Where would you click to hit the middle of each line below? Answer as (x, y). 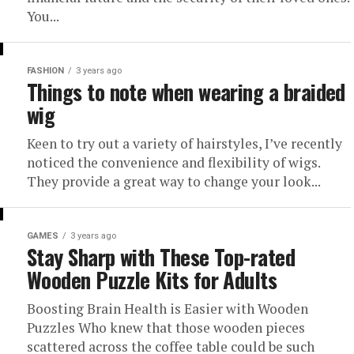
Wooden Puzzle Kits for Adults (152, 280)
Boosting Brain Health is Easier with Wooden (168, 309)
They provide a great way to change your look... (174, 181)
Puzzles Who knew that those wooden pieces (166, 328)
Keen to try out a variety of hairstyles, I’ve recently (185, 143)
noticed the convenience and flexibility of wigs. (173, 162)
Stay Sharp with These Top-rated (161, 257)
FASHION (45, 71)
